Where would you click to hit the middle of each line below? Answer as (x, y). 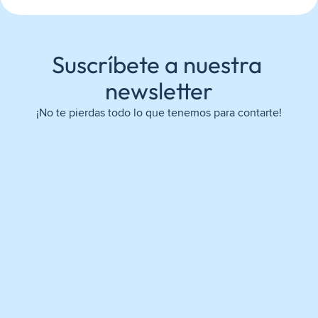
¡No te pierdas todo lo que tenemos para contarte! (159, 113)
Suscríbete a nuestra (157, 65)
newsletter (159, 91)
